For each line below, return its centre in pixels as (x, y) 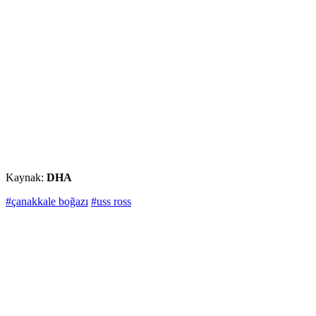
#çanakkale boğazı (47, 202)
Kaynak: (26, 178)
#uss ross (111, 202)
